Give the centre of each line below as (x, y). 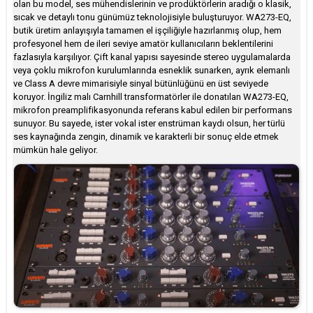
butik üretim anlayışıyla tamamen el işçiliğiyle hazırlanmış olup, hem (147, 30)
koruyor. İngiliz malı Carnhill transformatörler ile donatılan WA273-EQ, (151, 96)
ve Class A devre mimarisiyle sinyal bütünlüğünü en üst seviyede (141, 83)
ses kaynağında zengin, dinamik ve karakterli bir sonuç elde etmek (146, 136)
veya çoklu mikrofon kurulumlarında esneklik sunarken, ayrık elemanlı (152, 70)
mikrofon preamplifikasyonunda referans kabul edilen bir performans (153, 110)
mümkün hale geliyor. (56, 150)
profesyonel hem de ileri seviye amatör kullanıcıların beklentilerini (143, 43)
